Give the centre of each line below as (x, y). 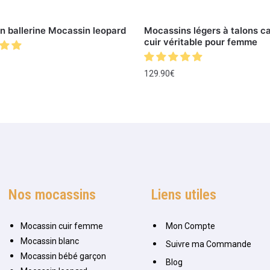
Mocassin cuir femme (62, 226)
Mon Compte (190, 226)
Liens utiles (184, 195)
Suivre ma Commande (208, 244)
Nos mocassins (52, 195)
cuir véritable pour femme (200, 42)
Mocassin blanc (50, 241)
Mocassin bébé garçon (64, 256)
